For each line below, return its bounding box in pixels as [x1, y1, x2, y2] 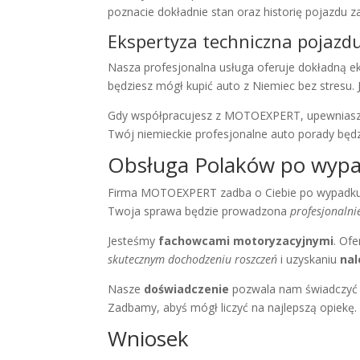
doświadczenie [144, 281, 230, 297]
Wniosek [108, 324, 190, 354]
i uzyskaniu [277, 252, 341, 268]
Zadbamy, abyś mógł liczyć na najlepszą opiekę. [108, 300, 358, 316]
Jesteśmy [108, 233, 159, 249]
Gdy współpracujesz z [108, 108, 225, 124]
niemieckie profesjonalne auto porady [137, 126, 335, 142]
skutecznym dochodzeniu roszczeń [108, 252, 278, 268]
